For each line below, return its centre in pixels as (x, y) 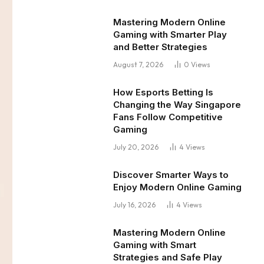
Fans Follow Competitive (168, 117)
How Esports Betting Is (163, 92)
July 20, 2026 (136, 147)
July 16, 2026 (134, 205)
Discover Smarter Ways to (171, 175)
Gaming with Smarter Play (170, 34)
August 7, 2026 (138, 65)
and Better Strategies (160, 47)
